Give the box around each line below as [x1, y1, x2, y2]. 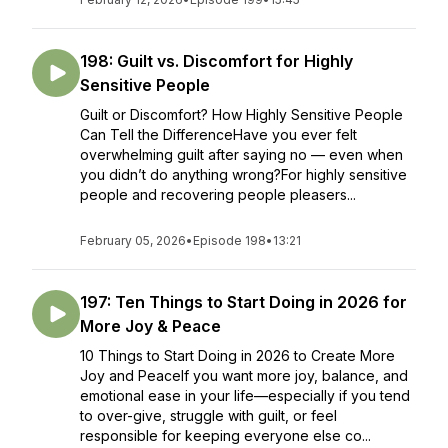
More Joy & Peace [80, 316, 221, 336]
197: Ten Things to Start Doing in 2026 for [80, 292, 407, 312]
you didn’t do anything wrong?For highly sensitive [80, 166, 407, 183]
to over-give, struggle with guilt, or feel [80, 407, 337, 424]
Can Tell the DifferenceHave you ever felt [80, 126, 357, 143]
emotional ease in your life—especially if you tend [80, 387, 410, 404]
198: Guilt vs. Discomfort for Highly [80, 51, 353, 71]
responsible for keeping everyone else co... [80, 427, 371, 444]
